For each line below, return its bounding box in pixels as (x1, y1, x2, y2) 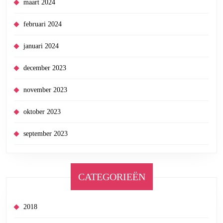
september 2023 (23, 129, 68, 137)
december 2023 (23, 64, 66, 72)
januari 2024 (23, 42, 59, 50)
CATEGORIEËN (78, 171, 145, 182)
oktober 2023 (23, 108, 61, 115)
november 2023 (23, 86, 67, 94)
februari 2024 (23, 20, 62, 28)
